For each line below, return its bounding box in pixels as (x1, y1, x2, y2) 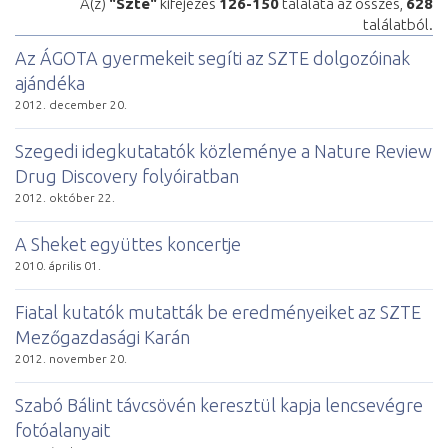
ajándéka (15, 72, 85, 93)
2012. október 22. (15, 190, 115, 204)
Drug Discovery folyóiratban (15, 165, 239, 186)
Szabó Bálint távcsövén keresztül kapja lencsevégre (15, 394, 423, 415)
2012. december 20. (15, 97, 127, 111)
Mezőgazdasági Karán (15, 326, 190, 347)
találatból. (363, 15, 433, 33)
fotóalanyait (15, 419, 110, 440)
